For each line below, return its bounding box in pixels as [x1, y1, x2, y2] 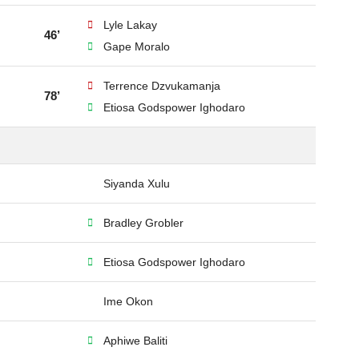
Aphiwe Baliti [103, 334, 167, 347]
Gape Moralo [103, 40, 170, 53]
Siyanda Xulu [103, 177, 170, 190]
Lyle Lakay [103, 18, 157, 31]
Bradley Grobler [103, 216, 184, 229]
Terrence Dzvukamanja [103, 79, 220, 92]
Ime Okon [103, 295, 153, 308]
